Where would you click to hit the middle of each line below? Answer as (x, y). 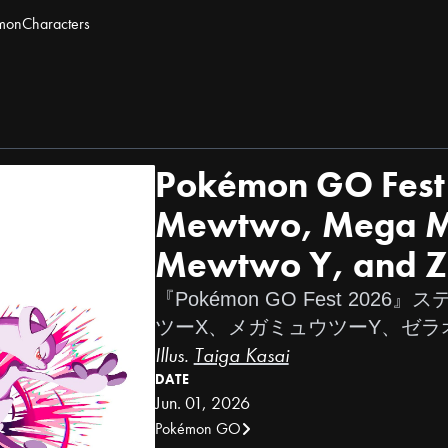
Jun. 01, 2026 (202, 402)
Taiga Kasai (241, 355)
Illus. (174, 355)
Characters (56, 23)
